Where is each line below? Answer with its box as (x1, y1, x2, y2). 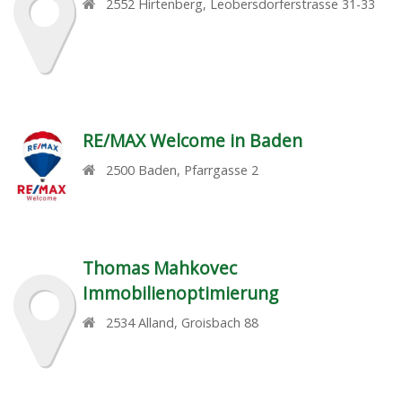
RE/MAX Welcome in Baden (82, 127, 302, 153)
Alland (138, 314, 175, 332)
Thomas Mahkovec (82, 256, 237, 281)
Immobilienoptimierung (82, 281, 278, 306)
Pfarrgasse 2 (184, 161, 259, 179)
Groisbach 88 (181, 314, 259, 332)
